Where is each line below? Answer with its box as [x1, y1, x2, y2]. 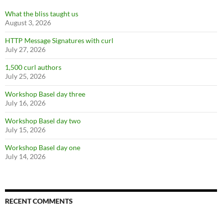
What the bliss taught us [5, 9, 78, 18]
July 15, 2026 [5, 125, 46, 134]
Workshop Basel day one [5, 143, 80, 152]
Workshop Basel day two [5, 116, 81, 125]
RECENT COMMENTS [5, 196, 73, 205]
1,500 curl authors [5, 62, 61, 71]
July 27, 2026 [5, 45, 46, 54]
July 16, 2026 [5, 98, 46, 107]
